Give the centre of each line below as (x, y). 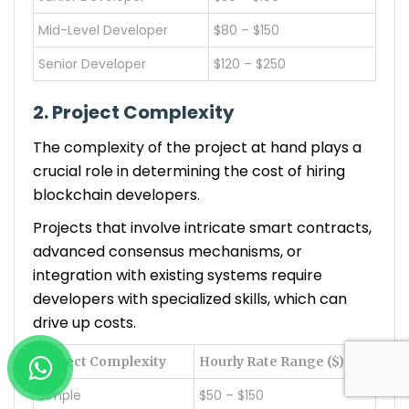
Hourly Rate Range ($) (272, 361)
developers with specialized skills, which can (190, 299)
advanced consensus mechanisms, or (168, 251)
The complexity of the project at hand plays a (197, 147)
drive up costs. (84, 322)
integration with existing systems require (178, 275)
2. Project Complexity (134, 112)
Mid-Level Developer (103, 30)
